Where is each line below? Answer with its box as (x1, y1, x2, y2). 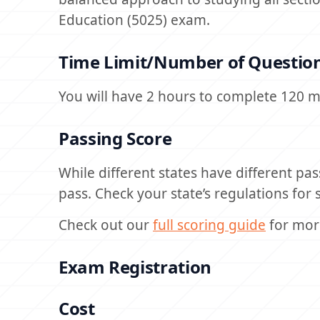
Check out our (59, 216, 153, 234)
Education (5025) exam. (59, 11, 210, 29)
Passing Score (59, 126, 172, 150)
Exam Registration (59, 255, 211, 279)
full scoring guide (153, 216, 266, 234)
